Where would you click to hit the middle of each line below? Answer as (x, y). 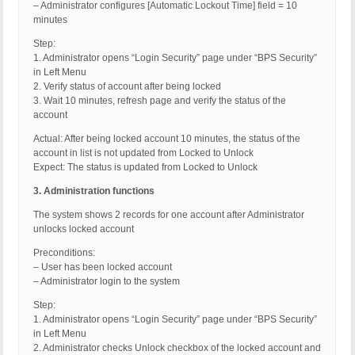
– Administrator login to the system (107, 282)
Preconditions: (64, 253)
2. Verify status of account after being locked (127, 87)
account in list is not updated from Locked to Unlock (143, 153)
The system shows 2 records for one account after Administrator (169, 215)
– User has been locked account (103, 267)
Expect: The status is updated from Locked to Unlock (145, 168)
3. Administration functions (94, 191)
